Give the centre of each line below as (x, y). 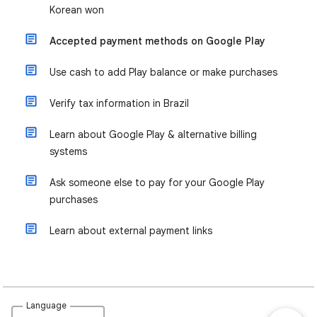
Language (47, 306)
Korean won (77, 10)
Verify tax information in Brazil (119, 104)
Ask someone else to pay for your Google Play (157, 183)
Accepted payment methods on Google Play (157, 41)
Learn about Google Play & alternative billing (153, 135)
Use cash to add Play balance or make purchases (163, 73)
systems (68, 152)
